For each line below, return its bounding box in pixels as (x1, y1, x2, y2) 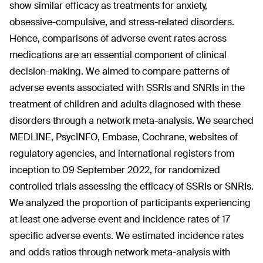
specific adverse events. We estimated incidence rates (9, 230, 244, 242)
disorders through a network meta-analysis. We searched (9, 114, 254, 127)
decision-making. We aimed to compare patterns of (9, 65, 230, 77)
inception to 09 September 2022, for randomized (9, 164, 220, 176)
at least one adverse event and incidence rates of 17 (9, 213, 230, 225)
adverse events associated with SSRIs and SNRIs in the (9, 82, 245, 94)
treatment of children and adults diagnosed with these (9, 98, 241, 110)
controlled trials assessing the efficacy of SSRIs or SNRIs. (9, 180, 254, 193)
